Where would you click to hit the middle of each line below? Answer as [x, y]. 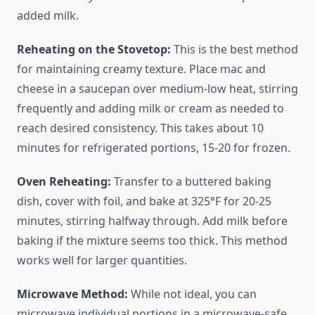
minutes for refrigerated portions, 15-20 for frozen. [154, 148]
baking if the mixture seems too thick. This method [152, 241]
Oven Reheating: [64, 182]
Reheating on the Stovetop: [94, 50]
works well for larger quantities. [102, 261]
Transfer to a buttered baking [191, 182]
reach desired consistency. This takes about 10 [140, 128]
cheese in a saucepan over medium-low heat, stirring [157, 89]
